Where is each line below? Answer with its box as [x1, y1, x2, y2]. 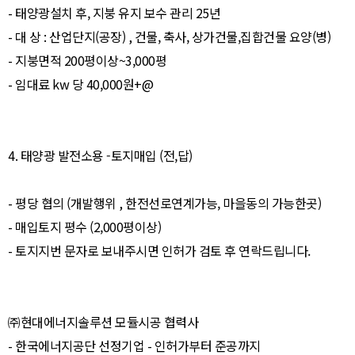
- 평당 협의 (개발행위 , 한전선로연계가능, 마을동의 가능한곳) [8, 193, 321, 212]
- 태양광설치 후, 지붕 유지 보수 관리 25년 [8, 3, 220, 22]
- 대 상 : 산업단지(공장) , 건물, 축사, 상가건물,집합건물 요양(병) [8, 27, 29, 46]
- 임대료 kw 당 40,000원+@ [8, 74, 153, 94]
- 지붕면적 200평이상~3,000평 [8, 51, 166, 70]
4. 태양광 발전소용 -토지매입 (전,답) [8, 146, 106, 165]
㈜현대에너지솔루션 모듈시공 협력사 [8, 312, 198, 331]
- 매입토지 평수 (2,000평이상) [8, 217, 161, 236]
